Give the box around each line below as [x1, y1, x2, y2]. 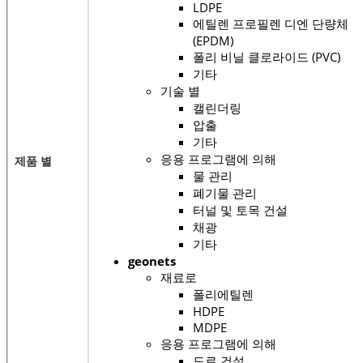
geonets [128, 252, 176, 269]
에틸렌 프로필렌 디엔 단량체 [193, 15, 348, 32]
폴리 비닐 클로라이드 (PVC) [193, 48, 340, 65]
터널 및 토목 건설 [193, 201, 288, 218]
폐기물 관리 [193, 184, 257, 201]
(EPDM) [193, 32, 233, 49]
